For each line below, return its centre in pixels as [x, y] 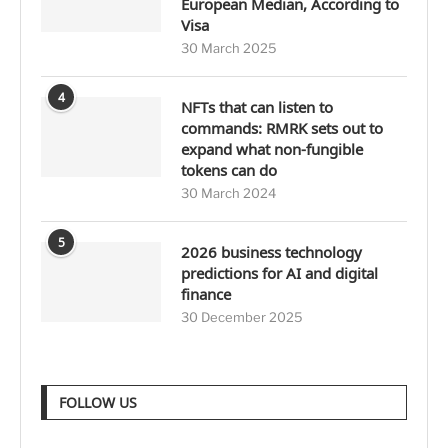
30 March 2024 [228, 193]
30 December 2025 [242, 317]
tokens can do [229, 170]
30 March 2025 [229, 48]
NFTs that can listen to [257, 107]
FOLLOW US [98, 402]
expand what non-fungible [272, 149]
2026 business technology [271, 252]
